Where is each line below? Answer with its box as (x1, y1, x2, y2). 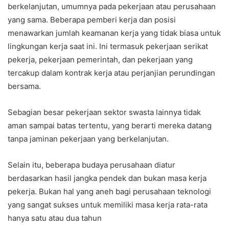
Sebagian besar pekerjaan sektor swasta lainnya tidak (8, 107, 201, 118)
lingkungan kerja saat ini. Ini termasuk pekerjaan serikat (8, 41, 208, 52)
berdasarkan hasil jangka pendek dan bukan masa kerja (8, 173, 207, 184)
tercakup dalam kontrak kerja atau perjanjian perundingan (8, 68, 215, 78)
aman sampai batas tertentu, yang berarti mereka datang (8, 121, 212, 131)
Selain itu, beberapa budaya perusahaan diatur (8, 160, 175, 170)
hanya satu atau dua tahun (8, 213, 102, 223)
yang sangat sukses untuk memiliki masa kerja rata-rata (8, 200, 208, 210)
